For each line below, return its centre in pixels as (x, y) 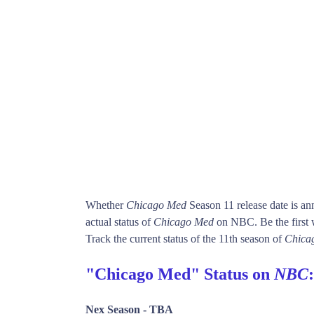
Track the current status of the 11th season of (185, 238)
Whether (106, 205)
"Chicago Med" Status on (180, 274)
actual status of (120, 221)
